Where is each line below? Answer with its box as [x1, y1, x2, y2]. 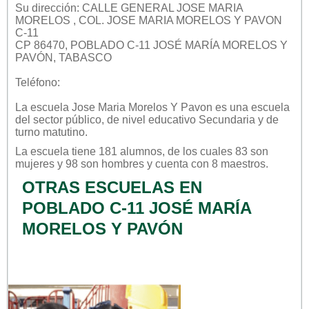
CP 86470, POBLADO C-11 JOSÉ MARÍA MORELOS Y [15, 39, 288, 51]
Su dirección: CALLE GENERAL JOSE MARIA [15, 1, 243, 14]
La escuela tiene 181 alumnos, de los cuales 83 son [15, 145, 268, 157]
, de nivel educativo [101, 113, 199, 126]
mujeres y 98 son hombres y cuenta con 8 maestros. [15, 157, 268, 170]
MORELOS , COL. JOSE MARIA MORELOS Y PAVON [15, 14, 282, 26]
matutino [43, 126, 85, 138]
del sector [15, 113, 66, 126]
